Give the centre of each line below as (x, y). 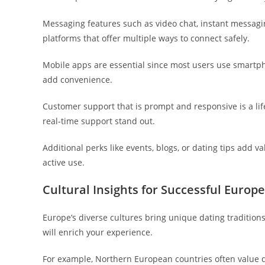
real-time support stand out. (99, 121)
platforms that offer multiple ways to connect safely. (146, 38)
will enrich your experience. (98, 232)
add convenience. (77, 80)
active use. (64, 162)
